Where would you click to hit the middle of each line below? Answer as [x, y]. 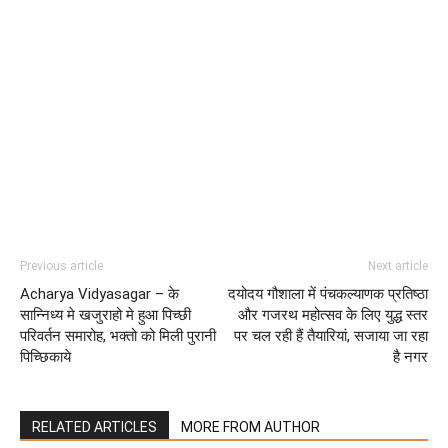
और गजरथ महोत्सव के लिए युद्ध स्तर [333, 315]
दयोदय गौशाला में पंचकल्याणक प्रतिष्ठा [328, 294]
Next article [398, 266]
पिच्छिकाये [45, 357]
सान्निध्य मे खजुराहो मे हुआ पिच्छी [105, 315]
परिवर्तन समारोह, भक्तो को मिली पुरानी [118, 336]
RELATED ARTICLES [94, 427]
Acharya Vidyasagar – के [99, 294]
